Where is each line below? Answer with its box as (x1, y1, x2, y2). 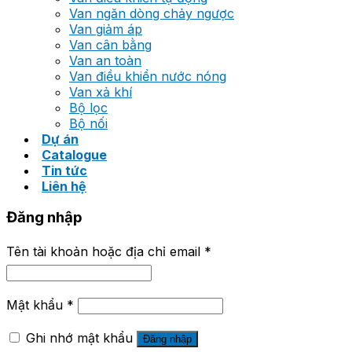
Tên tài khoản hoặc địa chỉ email (6, 243, 204, 259)
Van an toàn (69, 52, 141, 68)
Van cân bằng (69, 36, 152, 53)
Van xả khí (69, 83, 132, 100)
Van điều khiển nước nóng (69, 68, 226, 84)
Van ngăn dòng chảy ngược (69, 5, 234, 21)
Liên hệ (42, 178, 86, 194)
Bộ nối (69, 115, 108, 131)
